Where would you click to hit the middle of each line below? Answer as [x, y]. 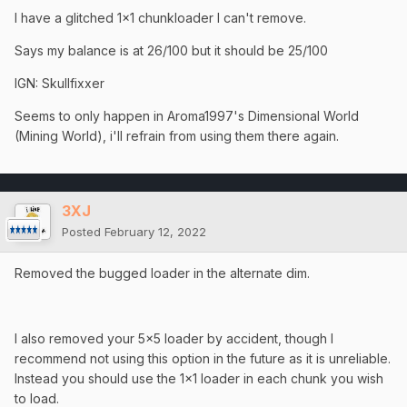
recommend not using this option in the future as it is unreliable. [203, 359]
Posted [83, 232]
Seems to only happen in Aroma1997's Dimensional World [187, 116]
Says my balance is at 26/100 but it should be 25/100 [171, 51]
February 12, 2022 [155, 232]
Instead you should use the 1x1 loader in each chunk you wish [199, 379]
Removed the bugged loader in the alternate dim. [162, 273]
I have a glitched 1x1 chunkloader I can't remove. [160, 18]
